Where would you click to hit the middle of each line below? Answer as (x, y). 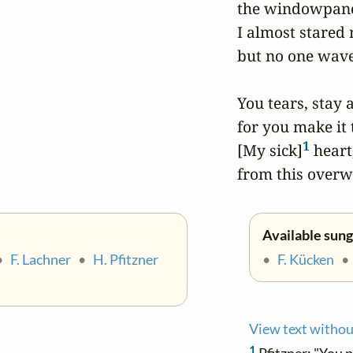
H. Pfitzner (126, 260)
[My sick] (269, 150)
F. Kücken (305, 260)
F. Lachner (41, 260)
